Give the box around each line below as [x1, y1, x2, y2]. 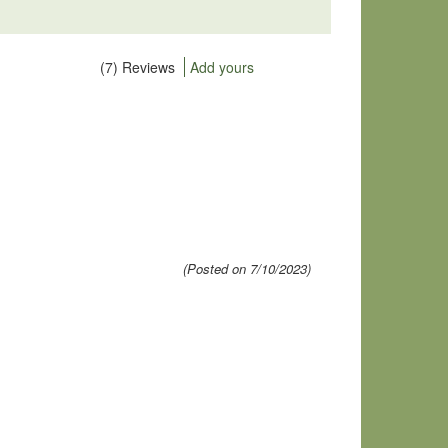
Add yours [190, 57, 254, 77]
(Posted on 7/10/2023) [183, 259, 311, 278]
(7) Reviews [100, 57, 175, 77]
